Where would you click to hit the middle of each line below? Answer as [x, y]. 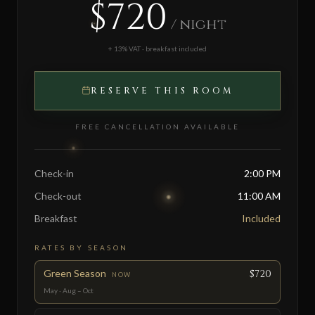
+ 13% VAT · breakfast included [157, 48]
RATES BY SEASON [81, 247]
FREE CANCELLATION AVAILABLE [157, 126]
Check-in [54, 173]
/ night [198, 24]
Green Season [75, 273]
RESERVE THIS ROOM [162, 90]
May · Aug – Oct [69, 290]
